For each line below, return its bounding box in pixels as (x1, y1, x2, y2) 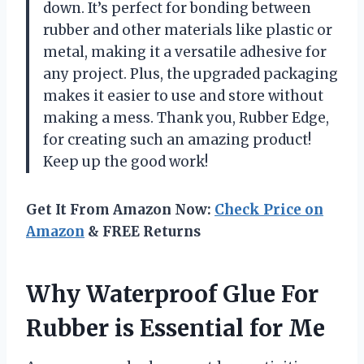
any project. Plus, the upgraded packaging (43, 64, 338, 83)
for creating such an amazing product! (43, 130, 311, 149)
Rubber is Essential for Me (26, 313, 325, 343)
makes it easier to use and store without (43, 86, 323, 105)
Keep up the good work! (43, 152, 208, 171)
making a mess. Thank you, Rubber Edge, (43, 108, 329, 127)
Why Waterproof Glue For (26, 279, 318, 309)
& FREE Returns (84, 222, 201, 240)
